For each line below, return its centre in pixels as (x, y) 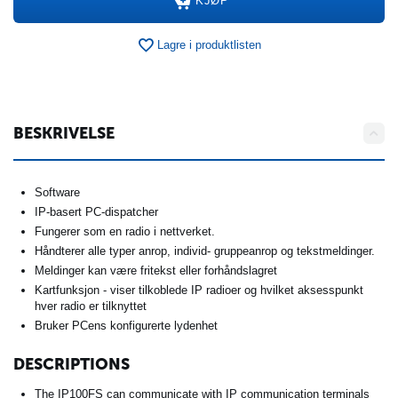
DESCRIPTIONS (72, 364)
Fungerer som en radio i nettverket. (125, 231)
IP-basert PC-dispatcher (96, 211)
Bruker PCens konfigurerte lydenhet (126, 325)
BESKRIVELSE (64, 133)
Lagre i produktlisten (209, 45)
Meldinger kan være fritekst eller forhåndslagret (156, 270)
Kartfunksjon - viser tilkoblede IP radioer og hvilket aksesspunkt (199, 290)
